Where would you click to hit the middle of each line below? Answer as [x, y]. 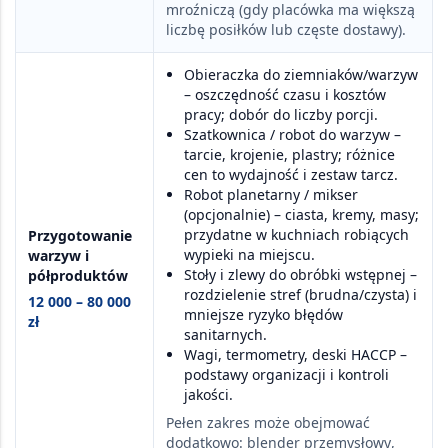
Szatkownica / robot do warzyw [287, 134]
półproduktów [78, 275]
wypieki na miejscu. [249, 254]
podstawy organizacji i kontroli [286, 374]
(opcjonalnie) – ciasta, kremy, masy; [301, 214]
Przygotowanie [80, 235]
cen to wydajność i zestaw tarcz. [291, 174]
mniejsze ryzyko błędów [263, 314]
